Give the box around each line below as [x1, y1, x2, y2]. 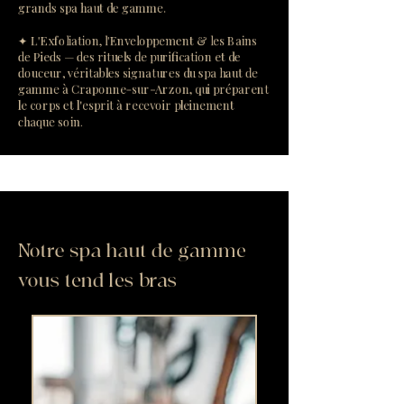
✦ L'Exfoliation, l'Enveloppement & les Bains [18, 32, 257, 48]
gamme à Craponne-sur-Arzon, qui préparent [18, 81, 269, 96]
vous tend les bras [18, 269, 178, 293]
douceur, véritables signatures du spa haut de [18, 65, 258, 80]
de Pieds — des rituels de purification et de [18, 49, 241, 64]
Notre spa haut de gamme [18, 239, 246, 263]
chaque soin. [18, 114, 83, 129]
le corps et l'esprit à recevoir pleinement [18, 97, 234, 113]
